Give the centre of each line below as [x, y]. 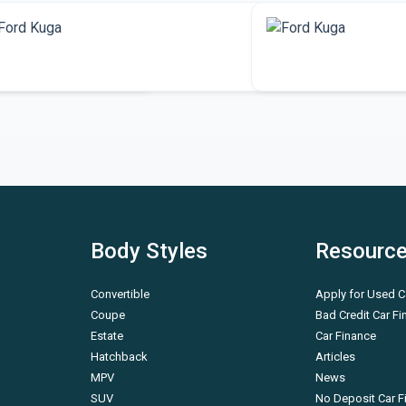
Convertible [121, 294]
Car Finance [345, 336]
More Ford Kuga [61, 64]
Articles [335, 357]
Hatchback [120, 357]
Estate [107, 336]
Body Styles [150, 251]
